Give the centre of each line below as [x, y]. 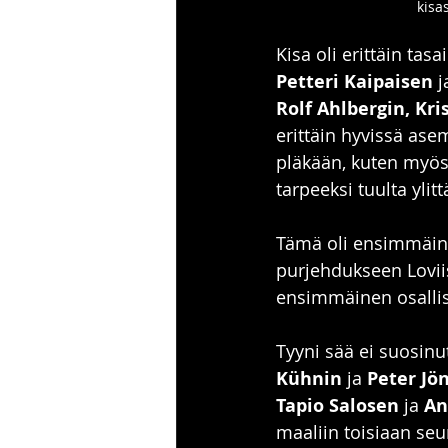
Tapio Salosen [337, 405]
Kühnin [309, 378]
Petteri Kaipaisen [354, 81]
